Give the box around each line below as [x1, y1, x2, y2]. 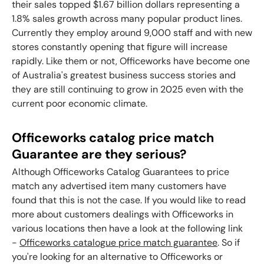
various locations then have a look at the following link [12, 222, 243, 235]
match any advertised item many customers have [12, 180, 226, 193]
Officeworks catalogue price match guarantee [19, 236, 217, 249]
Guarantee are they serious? [12, 146, 186, 163]
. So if [217, 236, 240, 249]
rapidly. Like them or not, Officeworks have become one [12, 54, 250, 67]
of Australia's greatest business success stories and [12, 68, 236, 81]
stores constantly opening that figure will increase [12, 40, 227, 53]
